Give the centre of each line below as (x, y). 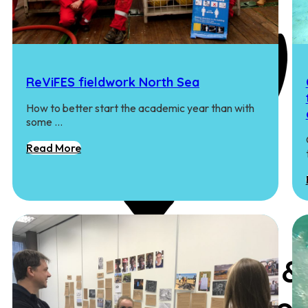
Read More (54, 147)
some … (44, 121)
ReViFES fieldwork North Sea (113, 82)
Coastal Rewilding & (158, 272)
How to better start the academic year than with (140, 108)
